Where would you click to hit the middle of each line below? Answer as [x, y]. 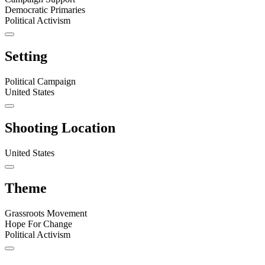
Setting [26, 56]
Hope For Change [38, 224]
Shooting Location [60, 127]
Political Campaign [40, 81]
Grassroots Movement [46, 214]
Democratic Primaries [45, 9]
